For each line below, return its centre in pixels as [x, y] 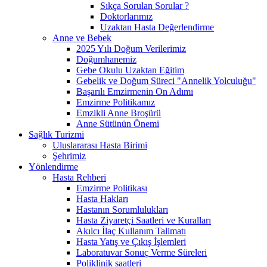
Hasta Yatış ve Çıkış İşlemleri [131, 241]
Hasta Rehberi [79, 177]
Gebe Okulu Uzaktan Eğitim [130, 70]
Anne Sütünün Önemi [118, 123]
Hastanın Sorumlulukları [122, 209]
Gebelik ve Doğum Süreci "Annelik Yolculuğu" [166, 80]
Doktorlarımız [126, 16]
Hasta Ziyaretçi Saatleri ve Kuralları [144, 220]
